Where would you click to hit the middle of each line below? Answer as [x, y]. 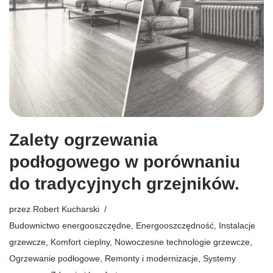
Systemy [219, 258]
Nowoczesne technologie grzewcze [182, 242]
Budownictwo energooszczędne [70, 225]
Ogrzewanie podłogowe [55, 258]
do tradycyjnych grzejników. [124, 183]
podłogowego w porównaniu [125, 161]
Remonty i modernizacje [151, 258]
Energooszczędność [175, 225]
